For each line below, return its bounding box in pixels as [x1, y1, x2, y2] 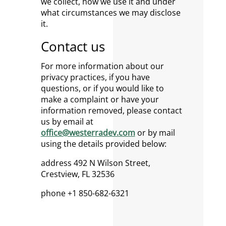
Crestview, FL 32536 [40, 168, 115, 180]
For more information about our [40, 61, 164, 72]
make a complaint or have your [40, 94, 159, 105]
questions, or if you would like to [40, 83, 164, 94]
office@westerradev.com [40, 127, 135, 138]
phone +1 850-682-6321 [40, 188, 129, 199]
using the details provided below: [40, 138, 166, 149]
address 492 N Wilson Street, [40, 157, 150, 168]
